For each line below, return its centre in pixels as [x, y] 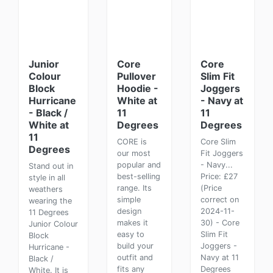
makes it [133, 223]
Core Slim [218, 142]
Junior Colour [53, 224]
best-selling [139, 176]
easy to [131, 234]
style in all [47, 178]
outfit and [135, 257]
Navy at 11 [219, 257]
